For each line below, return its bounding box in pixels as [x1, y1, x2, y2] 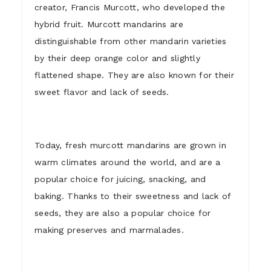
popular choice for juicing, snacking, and [34, 174, 206, 184]
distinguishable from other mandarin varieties [34, 36, 227, 46]
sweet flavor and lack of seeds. [34, 87, 169, 97]
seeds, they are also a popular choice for [34, 207, 211, 218]
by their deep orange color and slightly [34, 53, 200, 63]
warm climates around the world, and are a [34, 157, 221, 167]
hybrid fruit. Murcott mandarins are [34, 19, 183, 29]
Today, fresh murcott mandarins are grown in [34, 140, 227, 150]
